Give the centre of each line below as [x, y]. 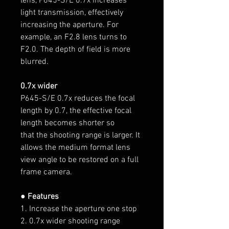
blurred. [35, 62]
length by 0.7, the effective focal [76, 111]
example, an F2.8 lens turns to [74, 37]
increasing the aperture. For [70, 25]
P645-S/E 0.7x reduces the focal [78, 98]
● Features [40, 197]
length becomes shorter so [67, 123]
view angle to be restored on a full [79, 160]
